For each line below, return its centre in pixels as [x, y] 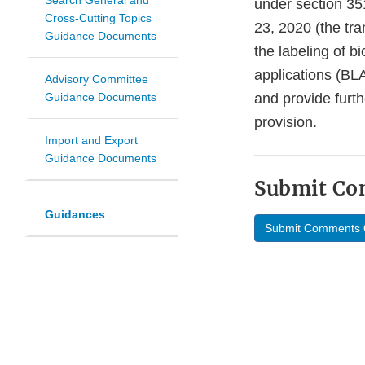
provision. [286, 123]
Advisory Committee [97, 79]
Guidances [75, 215]
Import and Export [91, 141]
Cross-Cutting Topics [98, 18]
